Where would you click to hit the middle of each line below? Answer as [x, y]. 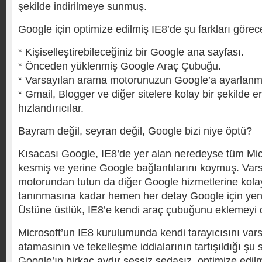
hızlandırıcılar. [51, 108]
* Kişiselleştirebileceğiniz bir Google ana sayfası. [131, 52]
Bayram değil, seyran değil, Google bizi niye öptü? [135, 131]
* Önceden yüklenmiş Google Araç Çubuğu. [120, 66]
